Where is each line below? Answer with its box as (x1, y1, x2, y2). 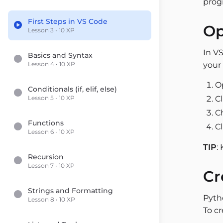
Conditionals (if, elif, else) (28, 85, 117, 94)
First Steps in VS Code (28, 17, 108, 26)
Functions (28, 118, 64, 127)
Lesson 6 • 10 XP (28, 128, 75, 135)
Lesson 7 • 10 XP (28, 162, 75, 169)
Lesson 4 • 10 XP (28, 60, 75, 68)
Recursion (28, 152, 64, 161)
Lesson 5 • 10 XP (28, 94, 75, 102)
